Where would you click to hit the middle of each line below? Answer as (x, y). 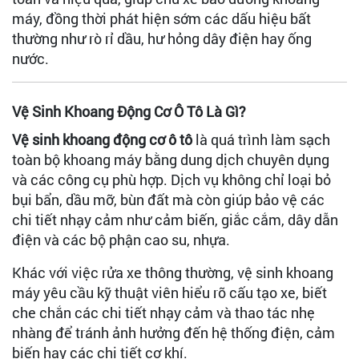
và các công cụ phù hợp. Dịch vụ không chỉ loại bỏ (171, 179)
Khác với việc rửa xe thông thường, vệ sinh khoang (173, 272)
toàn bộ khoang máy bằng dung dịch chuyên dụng (171, 159)
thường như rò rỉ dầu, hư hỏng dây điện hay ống (162, 38)
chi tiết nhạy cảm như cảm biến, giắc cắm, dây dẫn (175, 219)
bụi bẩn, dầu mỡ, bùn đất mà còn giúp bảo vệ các (168, 199)
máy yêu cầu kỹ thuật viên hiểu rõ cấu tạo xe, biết (169, 292)
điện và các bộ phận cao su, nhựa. (121, 239)
